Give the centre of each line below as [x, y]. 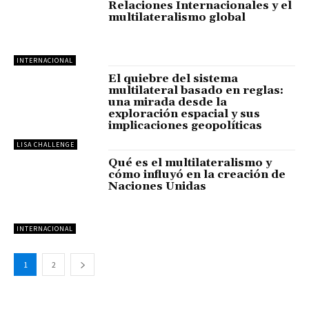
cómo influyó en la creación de [197, 175]
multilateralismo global [177, 18]
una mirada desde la [168, 102]
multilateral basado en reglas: [196, 90]
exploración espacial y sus [185, 113]
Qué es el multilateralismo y [190, 163]
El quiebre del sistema [173, 78]
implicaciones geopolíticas [186, 125]
